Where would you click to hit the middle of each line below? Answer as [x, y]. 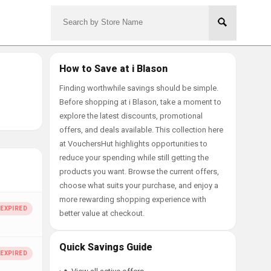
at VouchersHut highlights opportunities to [133, 144]
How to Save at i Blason [113, 69]
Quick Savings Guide [106, 247]
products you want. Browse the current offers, [139, 171]
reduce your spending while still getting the [134, 158]
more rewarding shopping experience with [133, 199]
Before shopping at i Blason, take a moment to [140, 102]
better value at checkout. [102, 213]
